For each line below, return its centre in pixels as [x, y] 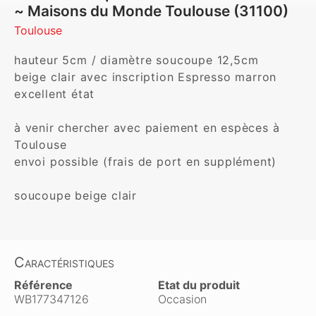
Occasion [182, 299]
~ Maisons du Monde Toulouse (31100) [151, 11]
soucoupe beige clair [75, 195]
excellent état [55, 94]
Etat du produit [199, 285]
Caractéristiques [64, 262]
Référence [43, 285]
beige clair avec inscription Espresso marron [146, 77]
